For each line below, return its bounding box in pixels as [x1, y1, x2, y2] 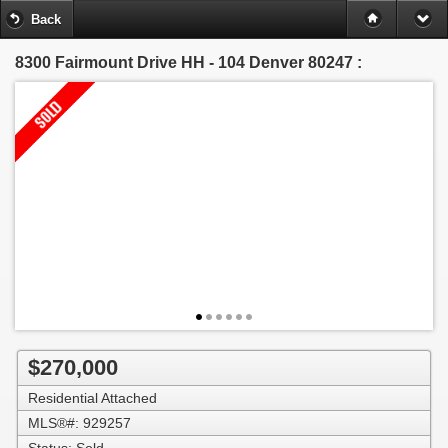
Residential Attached [28, 390, 157, 406]
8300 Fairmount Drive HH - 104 [15, 54, 249, 71]
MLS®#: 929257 [28, 415, 131, 431]
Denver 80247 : [249, 54, 362, 71]
